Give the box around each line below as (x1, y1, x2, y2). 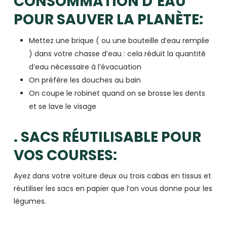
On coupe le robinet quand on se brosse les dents (28, 88, 205, 98)
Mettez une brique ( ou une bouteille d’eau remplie (28, 35, 209, 46)
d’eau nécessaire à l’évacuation (28, 62, 141, 72)
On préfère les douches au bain (28, 75, 141, 85)
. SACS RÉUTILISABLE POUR (13, 127, 201, 147)
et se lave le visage (28, 101, 96, 111)
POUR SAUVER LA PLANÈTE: (13, 10, 203, 29)
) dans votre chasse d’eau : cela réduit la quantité (28, 49, 206, 59)
